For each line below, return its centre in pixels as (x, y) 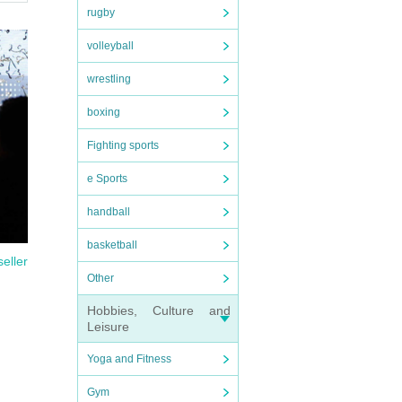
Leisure (108, 327)
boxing (104, 112)
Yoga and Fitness (129, 359)
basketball (112, 245)
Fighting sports (123, 145)
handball (109, 212)
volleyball (110, 46)
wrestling (109, 79)
